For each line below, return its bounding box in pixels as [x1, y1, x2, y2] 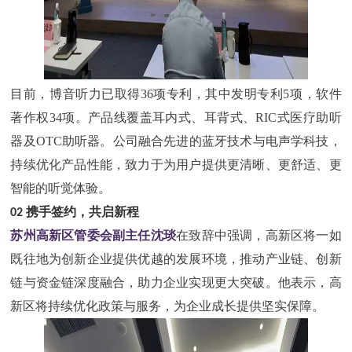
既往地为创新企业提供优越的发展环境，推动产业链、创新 [10, 252, 342, 266]
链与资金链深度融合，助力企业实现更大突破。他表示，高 [10, 276, 342, 290]
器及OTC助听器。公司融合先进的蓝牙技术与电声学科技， [10, 134, 342, 148]
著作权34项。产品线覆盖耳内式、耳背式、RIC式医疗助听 [10, 111, 342, 125]
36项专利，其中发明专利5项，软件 [140, 87, 342, 101]
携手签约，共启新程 [26, 207, 140, 220]
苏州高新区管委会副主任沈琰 [10, 229, 177, 243]
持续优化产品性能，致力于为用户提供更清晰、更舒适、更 [10, 158, 342, 172]
